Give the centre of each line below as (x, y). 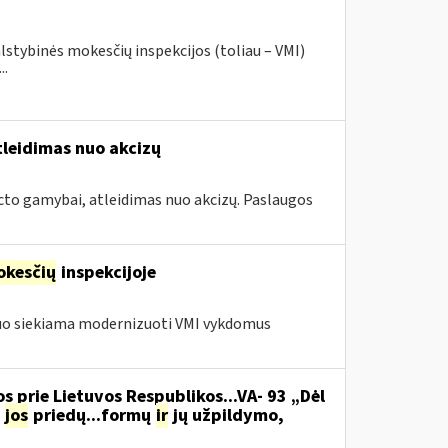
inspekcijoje (106, 272)
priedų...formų (91, 415)
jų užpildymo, (226, 415)
